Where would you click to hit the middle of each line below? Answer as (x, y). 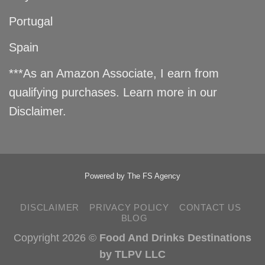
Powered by (106, 176)
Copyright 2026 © (56, 238)
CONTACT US (210, 208)
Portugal (31, 22)
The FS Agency (154, 176)
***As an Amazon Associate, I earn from (114, 74)
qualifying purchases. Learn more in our (113, 93)
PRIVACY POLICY (129, 208)
